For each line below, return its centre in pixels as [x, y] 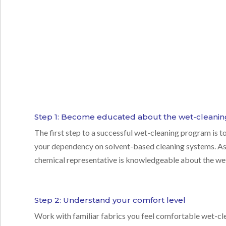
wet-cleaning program [173, 133]
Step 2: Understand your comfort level [110, 200]
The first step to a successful [84, 133]
